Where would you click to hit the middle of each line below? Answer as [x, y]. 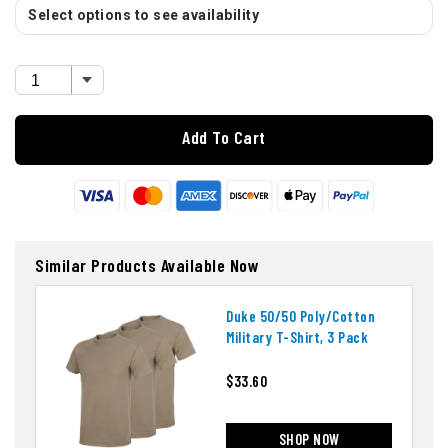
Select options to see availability [143, 15]
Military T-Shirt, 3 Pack [297, 336]
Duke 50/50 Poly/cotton [300, 315]
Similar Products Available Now [147, 264]
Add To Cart [224, 137]
